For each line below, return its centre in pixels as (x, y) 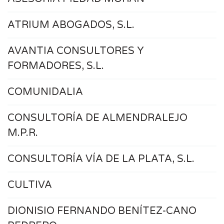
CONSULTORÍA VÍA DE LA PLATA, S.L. (101, 159)
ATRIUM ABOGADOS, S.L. (71, 25)
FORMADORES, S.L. (56, 66)
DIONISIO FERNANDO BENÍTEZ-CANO (102, 211)
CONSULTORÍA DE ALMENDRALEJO (97, 118)
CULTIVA (30, 185)
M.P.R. (23, 133)
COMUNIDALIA (45, 92)
